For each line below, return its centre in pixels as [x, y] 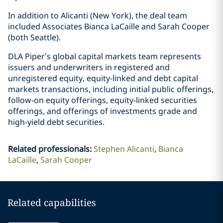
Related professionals [49, 149]
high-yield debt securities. [56, 122]
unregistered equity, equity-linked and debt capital [103, 78]
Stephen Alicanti [124, 149]
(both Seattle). [34, 37]
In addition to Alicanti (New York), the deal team [98, 15]
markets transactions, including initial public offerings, [111, 89]
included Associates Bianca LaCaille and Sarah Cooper [109, 26]
